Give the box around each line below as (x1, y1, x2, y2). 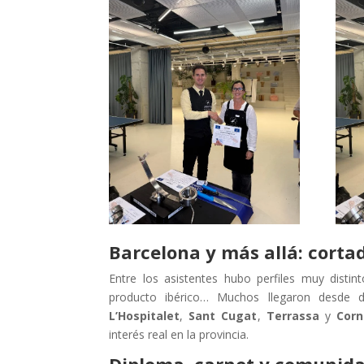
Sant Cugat (188, 308, 258, 324)
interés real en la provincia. (109, 327, 249, 343)
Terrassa (266, 308, 319, 324)
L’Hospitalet (109, 308, 180, 324)
